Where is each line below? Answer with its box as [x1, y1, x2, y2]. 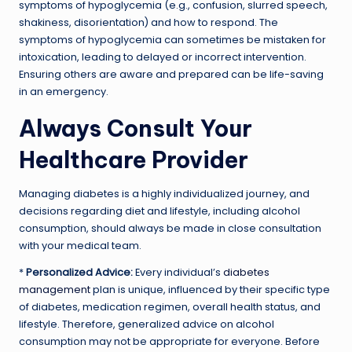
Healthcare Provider [19, 145, 248, 174]
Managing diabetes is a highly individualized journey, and [19, 186, 310, 200]
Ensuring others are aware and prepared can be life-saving [19, 67, 324, 81]
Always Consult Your [19, 113, 252, 143]
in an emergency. [19, 84, 108, 98]
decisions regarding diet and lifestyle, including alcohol [19, 203, 300, 218]
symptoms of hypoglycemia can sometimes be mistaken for [19, 32, 326, 46]
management [19, 282, 90, 296]
